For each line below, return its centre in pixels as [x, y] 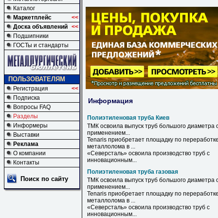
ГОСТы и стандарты [41, 45]
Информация [110, 100]
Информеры [30, 126]
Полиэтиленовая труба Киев [128, 118]
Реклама [26, 144]
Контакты [26, 163]
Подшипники [31, 36]
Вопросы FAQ [32, 107]
